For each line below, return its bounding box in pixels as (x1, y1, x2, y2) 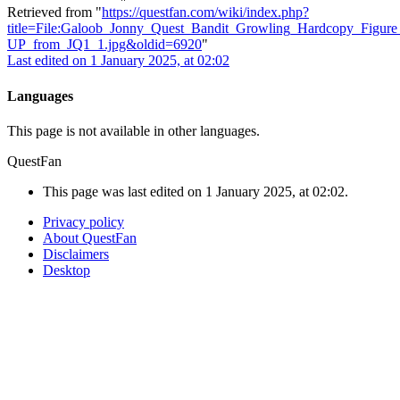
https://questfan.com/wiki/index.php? (102, 4, 309, 21)
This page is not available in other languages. (7, 122, 260, 138)
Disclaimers (43, 246, 109, 262)
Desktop (43, 262, 90, 278)
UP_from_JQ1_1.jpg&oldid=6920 (7, 37, 202, 53)
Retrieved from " (7, 4, 102, 21)
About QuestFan (43, 229, 137, 246)
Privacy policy (43, 213, 124, 229)
